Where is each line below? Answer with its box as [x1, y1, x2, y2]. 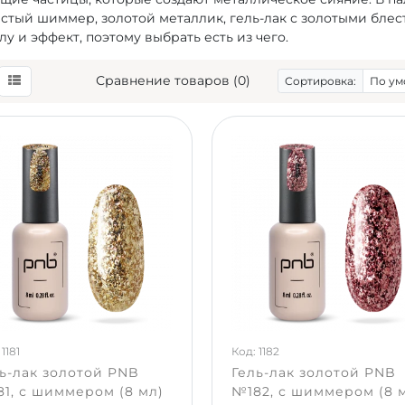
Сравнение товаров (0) [95, 72, 250, 89]
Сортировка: [284, 73, 356, 88]
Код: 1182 [231, 344, 280, 359]
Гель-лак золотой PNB [231, 363, 397, 381]
